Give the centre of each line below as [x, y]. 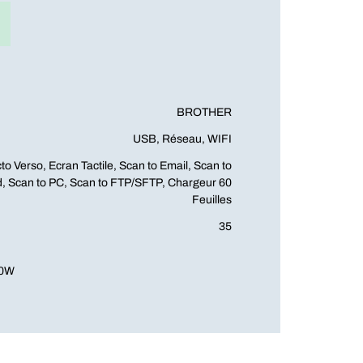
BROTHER [204, 112]
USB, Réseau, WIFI [182, 139]
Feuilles [212, 200]
